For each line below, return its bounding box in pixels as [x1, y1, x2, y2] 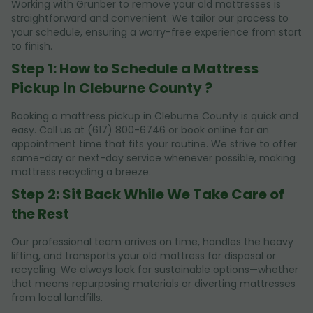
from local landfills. [11, 290, 103, 305]
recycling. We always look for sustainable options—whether [11, 262, 298, 277]
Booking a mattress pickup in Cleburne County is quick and [11, 108, 298, 123]
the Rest [11, 203, 69, 224]
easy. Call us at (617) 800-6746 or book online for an [11, 122, 269, 137]
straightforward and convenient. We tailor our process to [11, 10, 289, 25]
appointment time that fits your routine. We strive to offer [11, 136, 297, 151]
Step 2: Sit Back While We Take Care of [11, 184, 284, 204]
